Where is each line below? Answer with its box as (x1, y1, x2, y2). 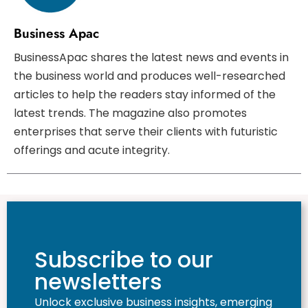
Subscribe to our (34, 244, 213, 276)
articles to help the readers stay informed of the (14, 87, 276, 103)
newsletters (34, 266, 162, 298)
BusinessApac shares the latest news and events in (14, 49, 289, 66)
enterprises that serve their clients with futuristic (14, 124, 278, 140)
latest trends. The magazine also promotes (14, 105, 247, 122)
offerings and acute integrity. (14, 142, 170, 159)
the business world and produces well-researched (14, 68, 285, 85)
